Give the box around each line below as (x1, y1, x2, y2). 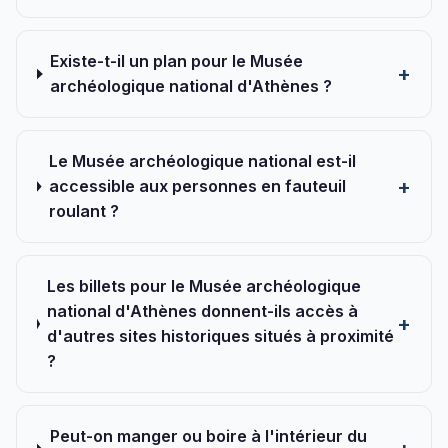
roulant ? (48, 201, 119, 221)
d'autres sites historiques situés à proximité (47, 326, 395, 346)
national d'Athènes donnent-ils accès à (47, 301, 359, 321)
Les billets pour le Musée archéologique (47, 276, 362, 296)
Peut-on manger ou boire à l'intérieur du (49, 426, 367, 446)
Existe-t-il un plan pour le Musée (50, 51, 304, 71)
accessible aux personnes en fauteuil (48, 176, 346, 196)
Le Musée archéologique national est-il (48, 151, 356, 171)
